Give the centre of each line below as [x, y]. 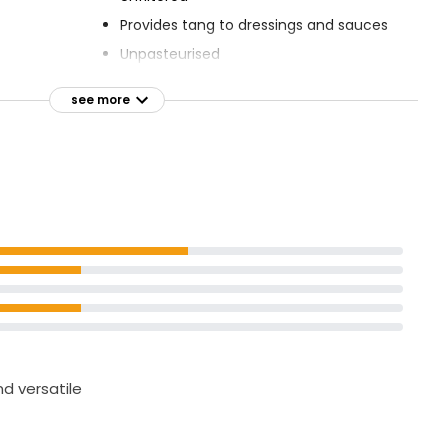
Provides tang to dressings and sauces [253, 25]
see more [100, 99]
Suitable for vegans [187, 83]
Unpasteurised [169, 54]
